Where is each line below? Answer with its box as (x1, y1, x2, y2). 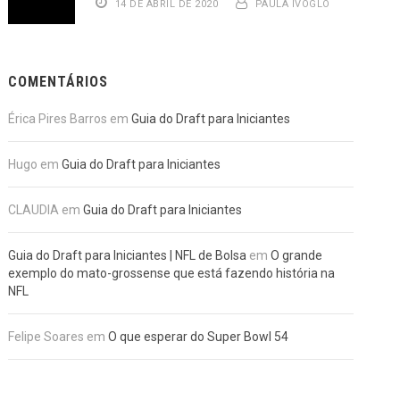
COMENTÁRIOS (8, 73, 109, 90)
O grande (271, 248, 323, 262)
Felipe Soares (8, 329, 85, 344)
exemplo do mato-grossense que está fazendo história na (8, 266, 336, 280)
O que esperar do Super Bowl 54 (108, 329, 289, 344)
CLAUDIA (8, 203, 60, 217)
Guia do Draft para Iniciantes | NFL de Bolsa (8, 248, 247, 262)
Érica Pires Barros (8, 112, 108, 126)
